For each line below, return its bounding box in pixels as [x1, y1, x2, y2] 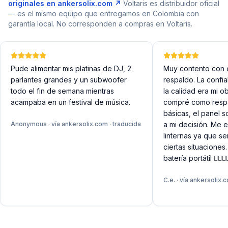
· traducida [108, 120, 141, 128]
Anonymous [11, 120, 47, 128]
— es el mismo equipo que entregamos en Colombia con [8, 9, 199, 18]
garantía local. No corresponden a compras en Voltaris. [8, 19, 192, 28]
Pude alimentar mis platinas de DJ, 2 [11, 64, 131, 73]
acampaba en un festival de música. [11, 98, 130, 106]
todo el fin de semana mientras [11, 87, 114, 95]
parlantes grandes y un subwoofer [11, 75, 127, 84]
